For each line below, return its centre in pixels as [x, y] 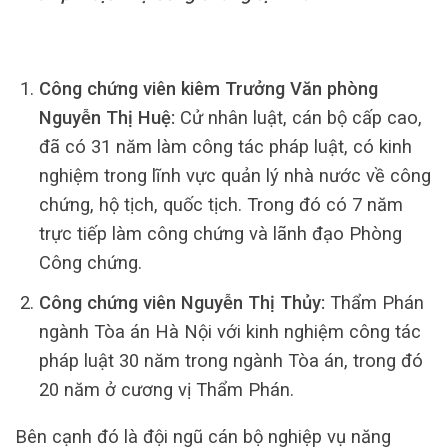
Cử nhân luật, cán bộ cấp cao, [298, 117]
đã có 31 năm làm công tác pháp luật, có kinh [225, 146]
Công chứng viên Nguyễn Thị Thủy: [181, 302]
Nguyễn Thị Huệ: [106, 117]
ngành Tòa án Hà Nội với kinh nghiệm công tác [229, 331]
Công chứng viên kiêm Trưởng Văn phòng [208, 88]
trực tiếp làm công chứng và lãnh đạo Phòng [220, 233]
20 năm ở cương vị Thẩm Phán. [166, 389]
